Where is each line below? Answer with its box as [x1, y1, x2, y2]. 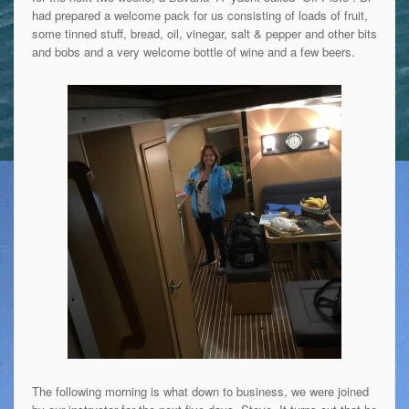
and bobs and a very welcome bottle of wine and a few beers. [31, 42, 355, 60]
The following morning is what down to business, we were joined [31, 382, 369, 400]
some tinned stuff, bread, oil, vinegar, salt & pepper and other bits [31, 24, 377, 42]
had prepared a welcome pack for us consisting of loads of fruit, [31, 5, 368, 24]
